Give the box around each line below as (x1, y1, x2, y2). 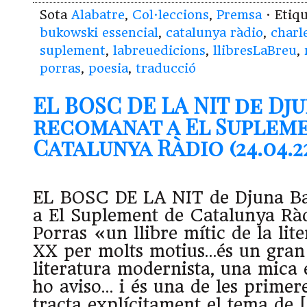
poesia (88, 60, 128, 75)
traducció (136, 60, 196, 75)
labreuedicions (113, 42, 206, 58)
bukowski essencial (40, 25, 158, 40)
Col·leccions (132, 7, 209, 22)
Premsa (217, 7, 262, 22)
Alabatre (71, 7, 125, 22)
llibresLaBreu (213, 42, 297, 58)
